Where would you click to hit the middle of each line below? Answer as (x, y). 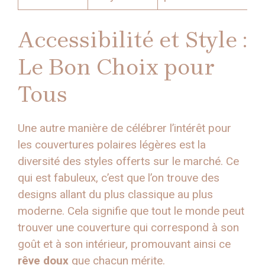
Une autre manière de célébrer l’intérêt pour (125, 128)
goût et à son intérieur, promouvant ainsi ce (124, 244)
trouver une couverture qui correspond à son (128, 228)
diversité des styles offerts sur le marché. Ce (128, 161)
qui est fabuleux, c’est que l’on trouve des (119, 178)
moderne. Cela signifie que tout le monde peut (131, 211)
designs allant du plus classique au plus (115, 195)
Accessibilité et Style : (132, 40)
